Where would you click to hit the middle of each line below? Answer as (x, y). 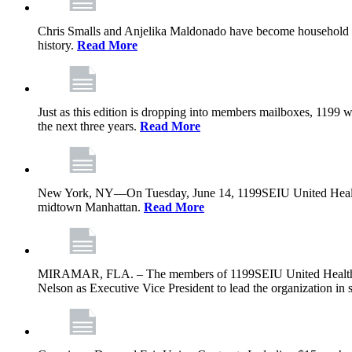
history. (57, 45)
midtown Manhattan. (91, 207)
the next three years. (89, 126)
